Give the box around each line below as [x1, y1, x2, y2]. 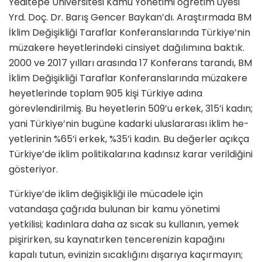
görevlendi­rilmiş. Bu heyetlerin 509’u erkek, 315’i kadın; [9, 102, 253, 116]
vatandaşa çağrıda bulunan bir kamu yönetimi [9, 202, 220, 216]
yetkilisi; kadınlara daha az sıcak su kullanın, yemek [9, 218, 239, 232]
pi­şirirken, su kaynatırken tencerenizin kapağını [9, 233, 225, 247]
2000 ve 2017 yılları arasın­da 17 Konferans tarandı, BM [9, 56, 252, 70]
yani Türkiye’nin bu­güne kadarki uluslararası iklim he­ [9, 117, 249, 131]
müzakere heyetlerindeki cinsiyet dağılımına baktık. [9, 41, 244, 55]
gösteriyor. [9, 163, 58, 177]
